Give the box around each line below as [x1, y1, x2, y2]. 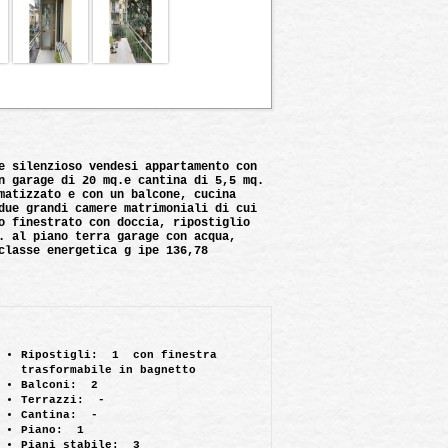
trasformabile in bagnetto [21, 364, 196, 376]
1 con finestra [98, 349, 217, 361]
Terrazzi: [21, 394, 84, 406]
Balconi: [21, 379, 77, 391]
